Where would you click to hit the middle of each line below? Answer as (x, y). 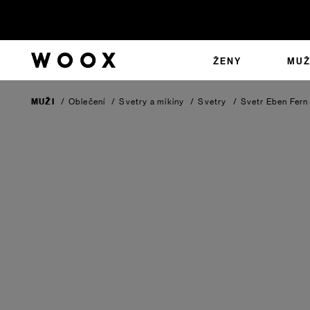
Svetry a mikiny (152, 102)
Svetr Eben (265, 102)
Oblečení (87, 102)
